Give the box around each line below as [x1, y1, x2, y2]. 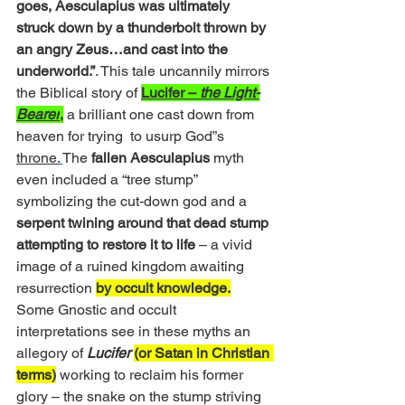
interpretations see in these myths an [16, 323, 254, 341]
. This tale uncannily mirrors [95, 62, 273, 80]
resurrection [16, 279, 96, 297]
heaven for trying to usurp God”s [16, 127, 228, 146]
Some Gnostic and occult [16, 301, 180, 319]
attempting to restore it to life [16, 236, 195, 254]
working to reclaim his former [56, 366, 247, 384]
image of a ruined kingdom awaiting [16, 258, 248, 276]
